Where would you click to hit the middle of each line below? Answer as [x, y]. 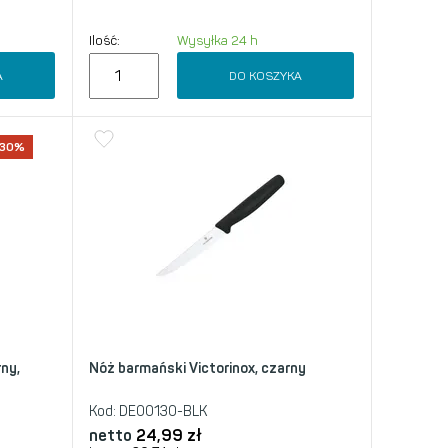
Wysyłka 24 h [217, 40]
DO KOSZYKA [265, 75]
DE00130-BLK [161, 411]
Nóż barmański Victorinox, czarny [197, 368]
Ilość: [104, 40]
